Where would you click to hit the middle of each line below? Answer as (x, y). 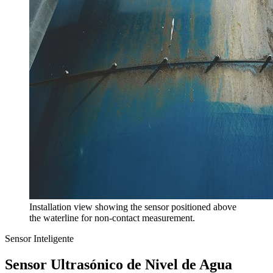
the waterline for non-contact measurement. (112, 218)
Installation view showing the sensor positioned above (133, 207)
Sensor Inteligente (39, 239)
